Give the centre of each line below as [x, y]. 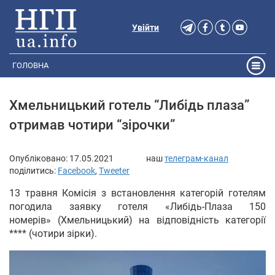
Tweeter [114, 170]
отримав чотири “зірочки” [92, 125]
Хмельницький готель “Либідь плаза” [130, 105]
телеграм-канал [196, 158]
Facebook [76, 170]
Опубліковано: [39, 158]
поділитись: [33, 170]
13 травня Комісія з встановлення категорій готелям [137, 193]
